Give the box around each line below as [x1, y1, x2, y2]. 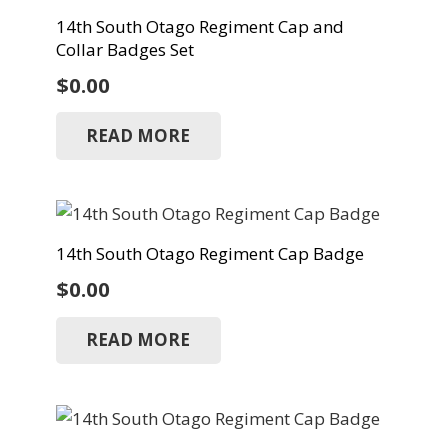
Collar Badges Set [55, 37, 194, 61]
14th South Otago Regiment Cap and [55, 14, 344, 38]
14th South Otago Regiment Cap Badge [55, 241, 364, 265]
